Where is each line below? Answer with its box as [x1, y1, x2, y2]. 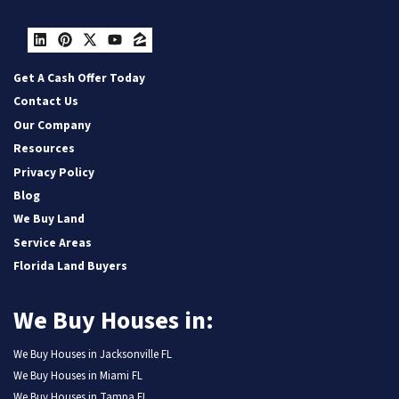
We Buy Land [13, 210, 85, 228]
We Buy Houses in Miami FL [13, 368, 142, 385]
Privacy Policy [13, 163, 94, 181]
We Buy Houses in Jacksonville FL [13, 346, 172, 363]
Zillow [138, 39, 202, 76]
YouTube [113, 39, 202, 76]
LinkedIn [38, 39, 129, 76]
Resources [13, 140, 75, 158]
